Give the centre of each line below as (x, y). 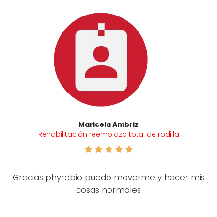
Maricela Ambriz (108, 124)
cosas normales (108, 190)
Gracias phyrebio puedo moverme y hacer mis (108, 177)
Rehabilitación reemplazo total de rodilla (108, 134)
